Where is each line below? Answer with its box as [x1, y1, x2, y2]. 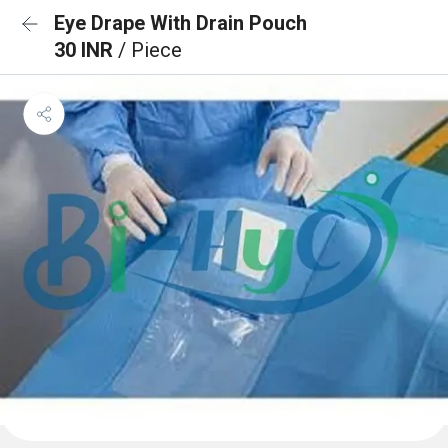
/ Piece [118, 38, 182, 62]
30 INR [54, 38, 118, 62]
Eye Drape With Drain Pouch [54, 11, 307, 35]
